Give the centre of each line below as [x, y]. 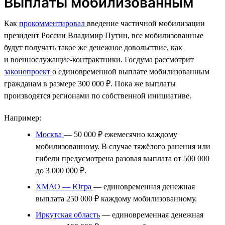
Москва [50, 134]
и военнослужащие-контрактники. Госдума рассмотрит [99, 59]
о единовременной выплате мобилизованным [131, 71]
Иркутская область [68, 214]
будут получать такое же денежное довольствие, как [93, 47]
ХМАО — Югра [65, 186]
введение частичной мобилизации [146, 23]
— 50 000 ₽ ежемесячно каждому [121, 134]
